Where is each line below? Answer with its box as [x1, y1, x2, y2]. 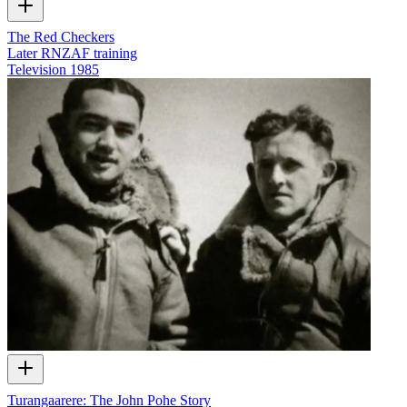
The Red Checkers [7, 29, 114, 45]
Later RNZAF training [7, 45, 137, 62]
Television [7, 62, 66, 78]
